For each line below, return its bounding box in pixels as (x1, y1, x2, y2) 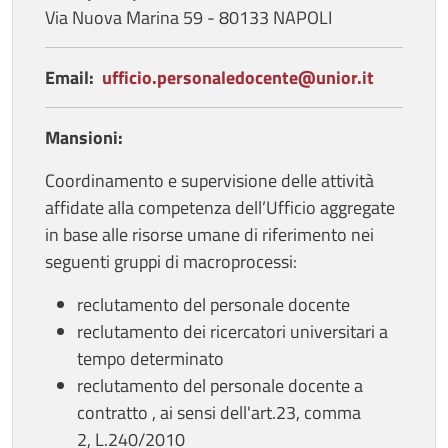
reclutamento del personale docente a (77, 371, 363, 399)
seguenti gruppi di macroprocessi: (45, 247, 301, 275)
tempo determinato (77, 344, 232, 372)
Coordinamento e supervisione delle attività (45, 166, 374, 194)
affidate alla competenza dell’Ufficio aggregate (45, 193, 395, 221)
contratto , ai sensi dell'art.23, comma (77, 398, 365, 426)
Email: (45, 63, 98, 91)
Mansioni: (45, 123, 123, 151)
